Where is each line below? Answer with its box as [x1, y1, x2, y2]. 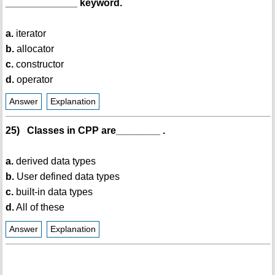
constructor [13, 59, 64, 70]
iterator [13, 28, 46, 39]
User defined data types [14, 171, 120, 182]
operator [14, 74, 53, 85]
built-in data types [13, 187, 93, 198]
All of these [14, 202, 64, 213]
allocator [14, 44, 54, 55]
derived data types [13, 156, 96, 167]
